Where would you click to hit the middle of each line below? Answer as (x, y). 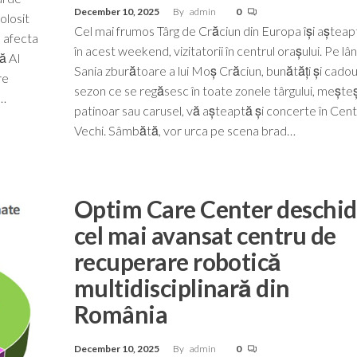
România (121, 314)
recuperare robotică (177, 261)
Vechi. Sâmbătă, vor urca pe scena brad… (184, 130)
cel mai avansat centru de (205, 235)
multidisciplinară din (182, 287)
